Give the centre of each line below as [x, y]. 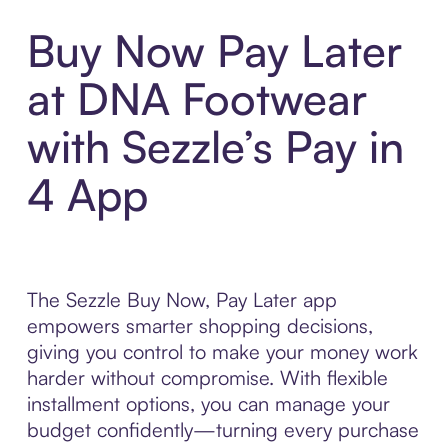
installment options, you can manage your [208, 404]
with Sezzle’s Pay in [215, 147]
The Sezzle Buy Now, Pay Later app [181, 300]
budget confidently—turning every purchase [222, 430]
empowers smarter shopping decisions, [199, 326]
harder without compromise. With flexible [207, 378]
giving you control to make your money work [222, 352]
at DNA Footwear [196, 99]
